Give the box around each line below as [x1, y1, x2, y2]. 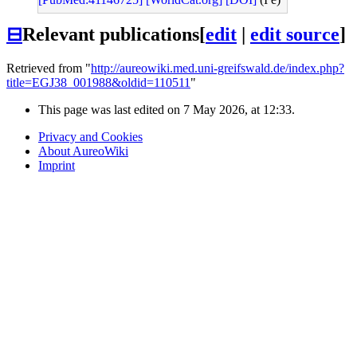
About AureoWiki [38, 144, 128, 159]
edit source [250, 24, 339, 45]
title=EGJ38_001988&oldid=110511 [6, 76, 190, 90]
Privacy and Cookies [38, 130, 143, 144]
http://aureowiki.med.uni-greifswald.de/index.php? [91, 61, 344, 76]
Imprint [38, 159, 75, 173]
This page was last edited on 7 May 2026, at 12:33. [38, 103, 295, 117]
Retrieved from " [6, 61, 91, 76]
